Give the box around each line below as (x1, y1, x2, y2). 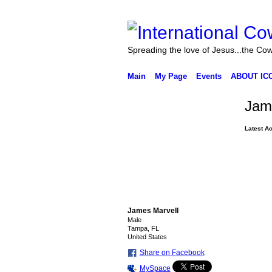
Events (195, 72, 222, 81)
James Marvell (127, 206, 178, 215)
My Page (154, 72, 187, 81)
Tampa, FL (127, 225, 159, 232)
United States (127, 233, 167, 240)
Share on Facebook (139, 248, 205, 257)
